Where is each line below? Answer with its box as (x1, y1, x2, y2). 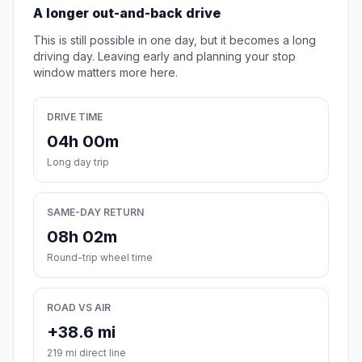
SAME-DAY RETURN (47, 206, 144, 219)
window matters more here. (33, 65, 178, 80)
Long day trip (47, 156, 109, 169)
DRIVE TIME (47, 111, 103, 124)
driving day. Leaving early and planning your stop (33, 49, 296, 64)
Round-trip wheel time (47, 251, 153, 264)
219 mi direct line (47, 347, 126, 360)
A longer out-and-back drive (33, 5, 221, 22)
